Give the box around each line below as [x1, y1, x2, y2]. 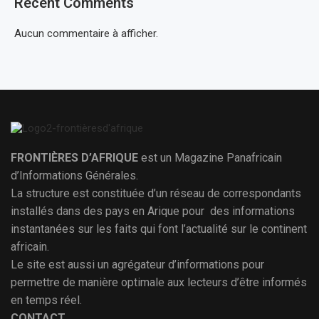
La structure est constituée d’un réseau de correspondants [11, 187, 301, 200]
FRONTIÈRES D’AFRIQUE [11, 151, 141, 164]
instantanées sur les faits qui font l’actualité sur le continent [11, 222, 307, 236]
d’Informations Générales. [11, 169, 138, 182]
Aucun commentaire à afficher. [14, 27, 158, 40]
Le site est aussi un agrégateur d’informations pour [11, 258, 264, 271]
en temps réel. [11, 293, 82, 307]
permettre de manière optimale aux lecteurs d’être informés [11, 276, 307, 289]
